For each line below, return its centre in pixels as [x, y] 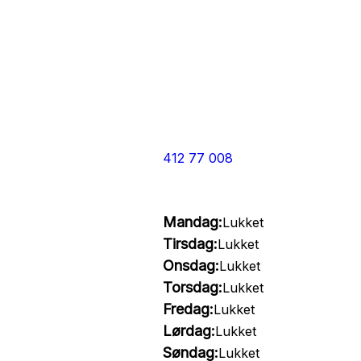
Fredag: [188, 309]
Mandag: [192, 222]
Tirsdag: [190, 244]
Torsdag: [192, 287]
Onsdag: [191, 266]
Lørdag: [189, 331]
